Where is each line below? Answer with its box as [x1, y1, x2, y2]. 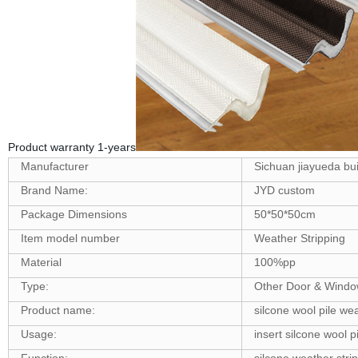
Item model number [20, 232, 120, 245]
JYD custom [253, 184, 315, 197]
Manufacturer [20, 160, 89, 173]
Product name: [20, 304, 95, 316]
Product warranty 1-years [7, 141, 136, 153]
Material [20, 256, 62, 268]
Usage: [20, 328, 57, 340]
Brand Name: [20, 184, 88, 197]
